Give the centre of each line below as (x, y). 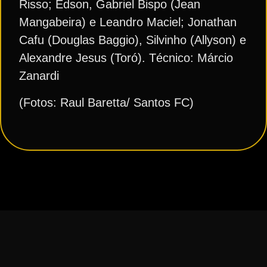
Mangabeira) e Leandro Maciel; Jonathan (128, 22)
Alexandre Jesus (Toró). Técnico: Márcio (126, 58)
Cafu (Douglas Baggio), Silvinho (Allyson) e (133, 40)
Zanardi (39, 76)
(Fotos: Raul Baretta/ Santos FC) (106, 102)
